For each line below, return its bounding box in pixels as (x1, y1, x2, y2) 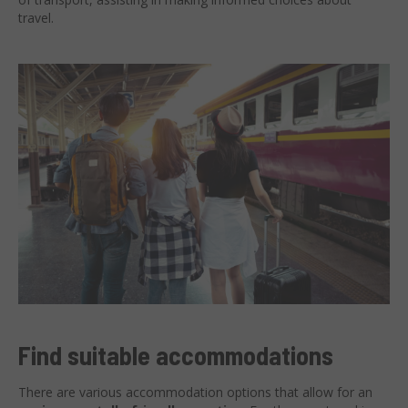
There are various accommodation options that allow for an (18, 382, 372, 401)
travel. (18, 9, 54, 27)
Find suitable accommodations (18, 339, 333, 371)
